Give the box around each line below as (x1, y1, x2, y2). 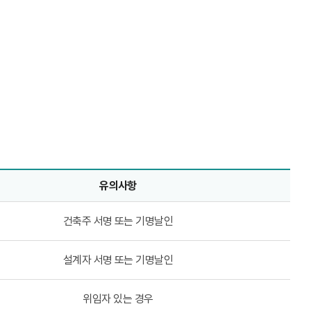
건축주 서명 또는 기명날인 (62, 215, 174, 228)
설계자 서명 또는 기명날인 (62, 253, 174, 267)
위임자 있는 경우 (83, 292, 153, 305)
